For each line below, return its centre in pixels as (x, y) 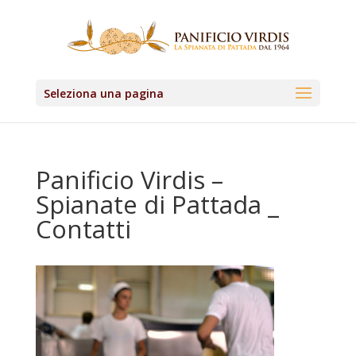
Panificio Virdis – (129, 180)
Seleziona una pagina (103, 93)
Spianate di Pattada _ (157, 204)
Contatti (83, 229)
